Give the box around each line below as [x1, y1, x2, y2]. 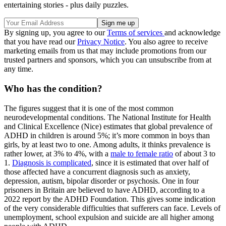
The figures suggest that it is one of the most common [4, 103, 174, 112]
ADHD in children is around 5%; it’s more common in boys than [4, 131, 210, 140]
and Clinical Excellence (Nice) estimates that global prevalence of [4, 122, 212, 131]
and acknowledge [164, 28, 220, 37]
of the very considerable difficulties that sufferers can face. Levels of [4, 203, 220, 212]
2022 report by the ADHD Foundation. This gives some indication [4, 194, 215, 203]
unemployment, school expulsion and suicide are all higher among [4, 212, 214, 221]
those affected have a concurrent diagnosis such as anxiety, [4, 167, 190, 176]
